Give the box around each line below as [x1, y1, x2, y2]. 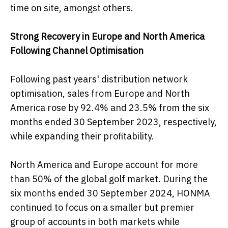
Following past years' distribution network [10, 73, 188, 85]
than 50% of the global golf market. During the [10, 173, 208, 185]
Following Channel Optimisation [10, 45, 144, 57]
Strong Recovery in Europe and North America [10, 31, 205, 43]
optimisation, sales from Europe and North [10, 88, 190, 100]
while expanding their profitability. [10, 130, 154, 142]
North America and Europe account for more [10, 159, 198, 171]
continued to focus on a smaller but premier [10, 202, 194, 214]
